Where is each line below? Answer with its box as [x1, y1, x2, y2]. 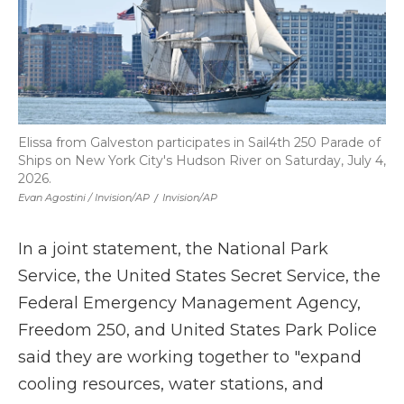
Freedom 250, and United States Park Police [18, 320, 377, 340]
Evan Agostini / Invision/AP [18, 191, 150, 204]
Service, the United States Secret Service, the [18, 266, 381, 286]
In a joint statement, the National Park [18, 239, 328, 259]
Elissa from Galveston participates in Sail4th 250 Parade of [18, 134, 381, 151]
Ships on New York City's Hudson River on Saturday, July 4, [18, 152, 386, 169]
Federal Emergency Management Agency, [18, 293, 361, 313]
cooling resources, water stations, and [18, 374, 324, 394]
